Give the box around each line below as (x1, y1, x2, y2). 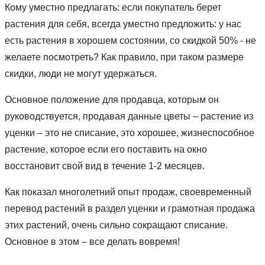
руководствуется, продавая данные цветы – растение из (5, 111, 253, 122)
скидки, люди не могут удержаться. (5, 69, 157, 79)
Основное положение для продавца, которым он (5, 95, 219, 105)
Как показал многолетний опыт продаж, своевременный (5, 187, 251, 198)
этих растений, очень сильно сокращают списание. (5, 220, 228, 231)
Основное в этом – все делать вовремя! (5, 237, 180, 247)
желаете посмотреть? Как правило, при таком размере (5, 52, 244, 63)
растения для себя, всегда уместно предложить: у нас (5, 19, 241, 30)
